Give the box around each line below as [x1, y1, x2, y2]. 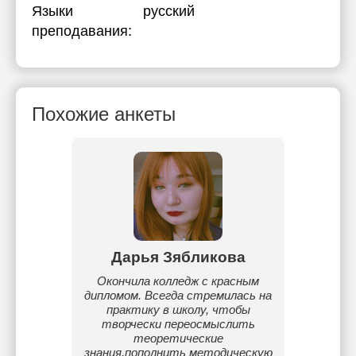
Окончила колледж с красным [97, 274, 259, 288]
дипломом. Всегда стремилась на [84, 288, 272, 302]
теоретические [133, 331, 223, 345]
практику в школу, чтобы [106, 303, 250, 316]
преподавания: [32, 23, 132, 39]
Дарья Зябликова [110, 249, 246, 265]
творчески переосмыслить [101, 317, 255, 331]
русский [143, 3, 195, 19]
